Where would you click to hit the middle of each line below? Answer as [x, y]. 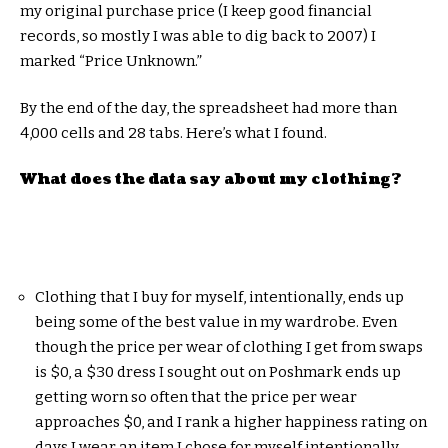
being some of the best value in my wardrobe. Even [216, 321]
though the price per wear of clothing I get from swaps [229, 346]
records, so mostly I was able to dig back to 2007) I [198, 35]
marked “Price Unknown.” [111, 60]
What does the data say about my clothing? [210, 179]
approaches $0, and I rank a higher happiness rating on [231, 421]
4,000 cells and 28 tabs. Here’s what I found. [173, 133]
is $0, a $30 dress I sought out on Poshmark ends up [218, 371]
